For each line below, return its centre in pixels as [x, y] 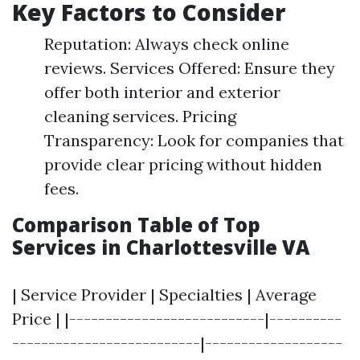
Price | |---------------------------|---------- [177, 319]
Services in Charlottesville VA [161, 247]
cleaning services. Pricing [140, 116]
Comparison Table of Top [136, 225]
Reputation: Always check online [167, 44]
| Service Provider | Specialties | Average [164, 295]
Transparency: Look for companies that [194, 140]
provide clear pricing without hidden [183, 164]
